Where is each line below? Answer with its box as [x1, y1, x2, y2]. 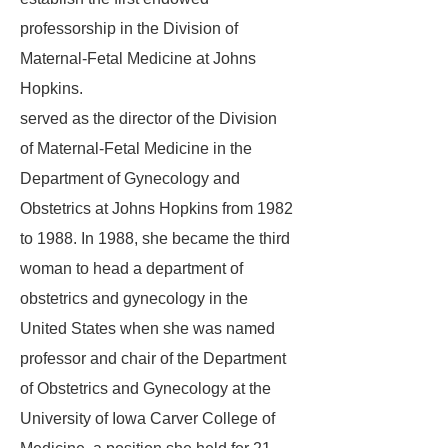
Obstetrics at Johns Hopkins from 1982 [20, 200, 293, 217]
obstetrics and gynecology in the [20, 290, 248, 307]
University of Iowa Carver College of [20, 410, 275, 427]
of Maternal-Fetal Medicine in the [20, 140, 252, 157]
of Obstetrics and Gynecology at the [20, 380, 271, 397]
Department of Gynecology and [20, 170, 240, 187]
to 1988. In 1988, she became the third [20, 230, 290, 247]
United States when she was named [20, 320, 275, 337]
